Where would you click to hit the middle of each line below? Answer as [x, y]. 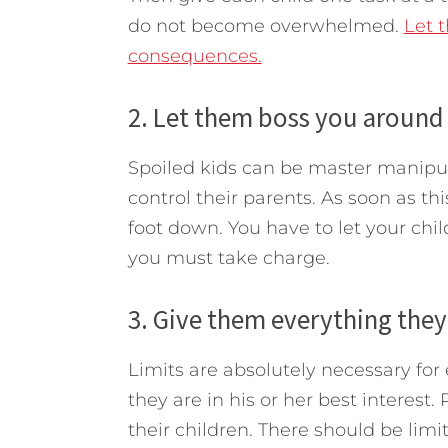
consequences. [194, 55]
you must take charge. [228, 257]
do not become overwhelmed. [265, 25]
